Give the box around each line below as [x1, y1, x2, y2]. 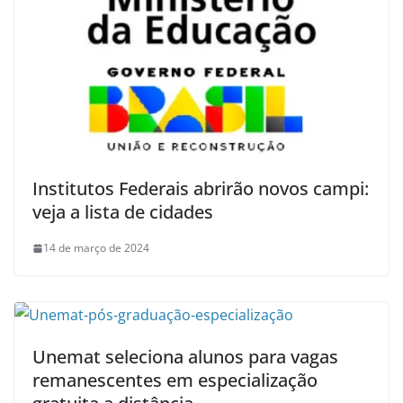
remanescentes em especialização [32, 368, 318, 393]
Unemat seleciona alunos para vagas [32, 345, 338, 370]
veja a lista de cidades [32, 200, 213, 225]
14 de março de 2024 [43, 240, 149, 256]
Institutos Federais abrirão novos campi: [32, 176, 369, 201]
